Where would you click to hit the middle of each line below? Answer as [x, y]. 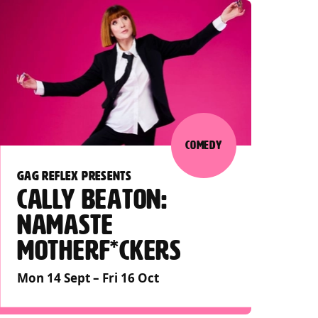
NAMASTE [65, 225]
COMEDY [204, 145]
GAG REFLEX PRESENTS [74, 175]
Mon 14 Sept [53, 278]
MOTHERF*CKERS [99, 251]
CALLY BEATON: [92, 200]
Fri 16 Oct [130, 278]
